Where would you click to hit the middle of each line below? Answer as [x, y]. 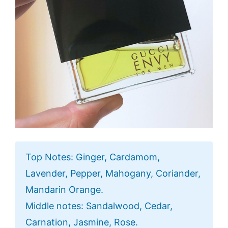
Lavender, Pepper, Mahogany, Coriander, [113, 174]
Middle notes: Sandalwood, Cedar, [99, 206]
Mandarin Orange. [64, 190]
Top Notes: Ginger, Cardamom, [93, 157]
